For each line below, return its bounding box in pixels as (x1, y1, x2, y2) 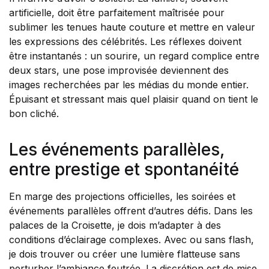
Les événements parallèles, (9, 139, 225, 160)
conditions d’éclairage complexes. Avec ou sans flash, (9, 234, 254, 246)
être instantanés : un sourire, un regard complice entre (9, 50, 259, 62)
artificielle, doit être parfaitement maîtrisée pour (9, 7, 225, 19)
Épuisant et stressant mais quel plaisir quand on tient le (9, 93, 258, 105)
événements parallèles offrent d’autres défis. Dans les (9, 205, 253, 217)
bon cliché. (9, 107, 59, 119)
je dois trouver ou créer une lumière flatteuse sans (9, 248, 240, 260)
